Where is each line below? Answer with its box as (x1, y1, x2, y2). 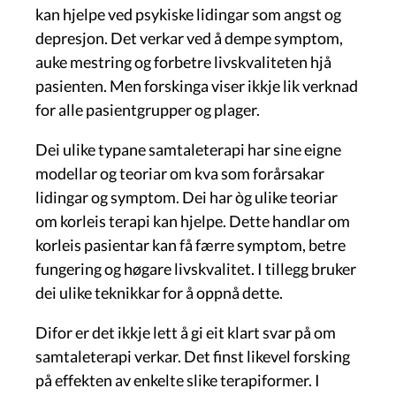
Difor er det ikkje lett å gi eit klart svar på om (35, 322, 336, 342)
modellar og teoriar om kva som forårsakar (35, 163, 324, 183)
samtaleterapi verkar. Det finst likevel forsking (35, 346, 350, 366)
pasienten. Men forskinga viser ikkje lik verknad (35, 75, 358, 95)
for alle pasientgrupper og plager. (35, 99, 265, 119)
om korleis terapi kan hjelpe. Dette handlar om (35, 210, 350, 231)
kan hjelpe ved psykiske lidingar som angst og (35, 4, 341, 24)
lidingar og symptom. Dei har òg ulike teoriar (35, 187, 338, 207)
